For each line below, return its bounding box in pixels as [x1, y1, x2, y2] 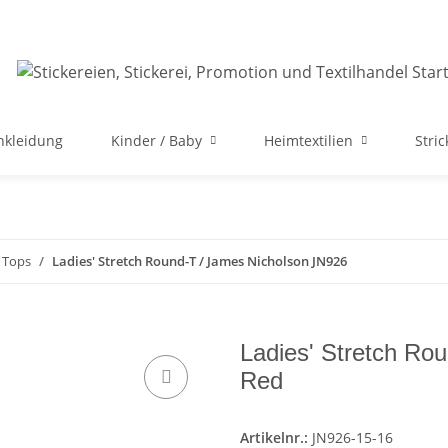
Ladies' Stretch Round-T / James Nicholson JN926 [52, 252, 347, 270]
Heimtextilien [264, 131, 353, 150]
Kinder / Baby [111, 131, 202, 150]
